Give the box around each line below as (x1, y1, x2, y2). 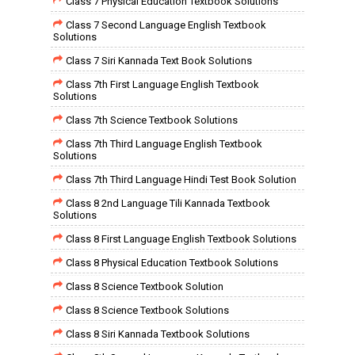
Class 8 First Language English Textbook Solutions (66, 233, 296, 245)
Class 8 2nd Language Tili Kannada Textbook (66, 197, 270, 209)
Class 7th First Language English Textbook (66, 78, 259, 90)
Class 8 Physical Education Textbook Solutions (66, 257, 278, 269)
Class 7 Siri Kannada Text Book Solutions (66, 55, 252, 67)
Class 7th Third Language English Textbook (66, 138, 262, 150)
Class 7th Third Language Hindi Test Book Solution (66, 174, 296, 185)
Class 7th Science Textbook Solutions (66, 114, 238, 126)
